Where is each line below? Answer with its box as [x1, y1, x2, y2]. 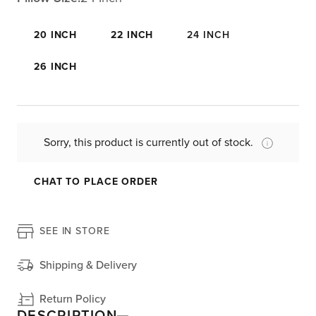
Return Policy [39, 291, 106, 306]
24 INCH [187, 29, 230, 42]
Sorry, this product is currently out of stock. [43, 135, 253, 150]
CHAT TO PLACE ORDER [34, 175, 158, 188]
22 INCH [111, 29, 154, 42]
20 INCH [34, 29, 78, 42]
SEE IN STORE [39, 225, 110, 238]
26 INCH [34, 61, 78, 73]
